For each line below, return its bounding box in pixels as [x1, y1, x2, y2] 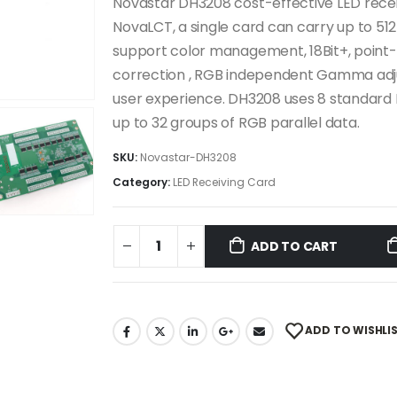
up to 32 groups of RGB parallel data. [113, 112, 360, 133]
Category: [113, 175, 174, 191]
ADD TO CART [251, 237, 338, 255]
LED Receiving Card [173, 175, 276, 191]
